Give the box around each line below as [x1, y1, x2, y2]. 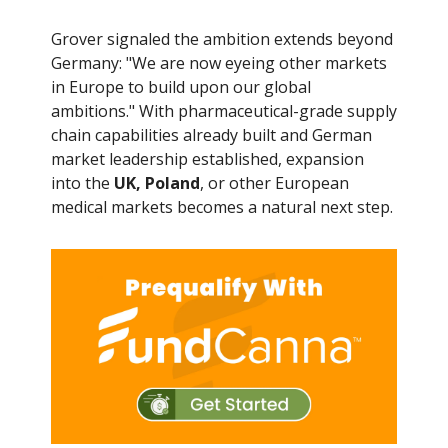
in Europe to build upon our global [51, 76, 311, 99]
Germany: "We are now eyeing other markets [51, 52, 387, 75]
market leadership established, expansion [51, 148, 364, 171]
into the [51, 172, 114, 195]
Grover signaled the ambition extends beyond [51, 28, 393, 51]
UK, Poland [114, 172, 200, 195]
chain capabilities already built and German [51, 124, 372, 147]
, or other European [200, 172, 349, 195]
